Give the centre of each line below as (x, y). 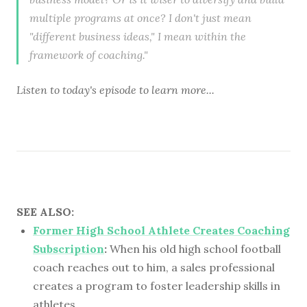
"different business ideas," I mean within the (138, 36)
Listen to (39, 89)
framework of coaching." (89, 54)
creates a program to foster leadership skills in (157, 285)
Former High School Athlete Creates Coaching (161, 230)
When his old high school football (194, 248)
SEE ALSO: (45, 211)
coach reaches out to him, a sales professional (154, 267)
